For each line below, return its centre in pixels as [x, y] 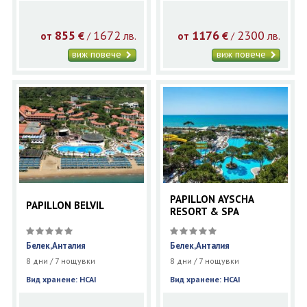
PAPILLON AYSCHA [212, 199]
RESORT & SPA [205, 212]
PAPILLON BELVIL [65, 206]
